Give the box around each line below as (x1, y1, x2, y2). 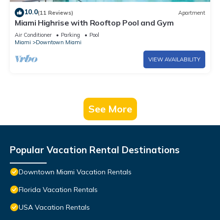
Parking (61, 31, 80, 39)
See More (88, 103, 132, 115)
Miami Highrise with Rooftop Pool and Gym (15, 18, 174, 28)
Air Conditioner (15, 31, 52, 39)
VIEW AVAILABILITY (148, 56, 200, 63)
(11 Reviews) (38, 9, 73, 16)
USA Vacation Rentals (19, 203, 90, 212)
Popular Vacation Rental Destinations (10, 144, 180, 156)
